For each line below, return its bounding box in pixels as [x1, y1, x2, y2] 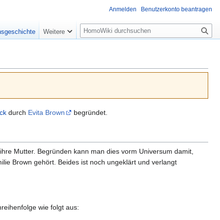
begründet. [72, 108, 108, 116]
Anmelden [109, 6, 137, 13]
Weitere [43, 28, 65, 36]
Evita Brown [28, 108, 65, 116]
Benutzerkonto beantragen [141, 6, 212, 13]
